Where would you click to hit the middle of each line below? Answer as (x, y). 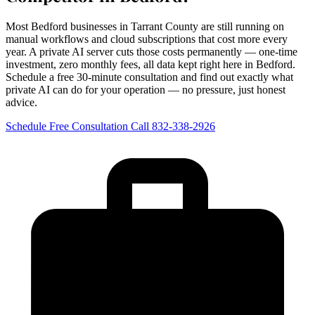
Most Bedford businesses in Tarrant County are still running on (145, 26)
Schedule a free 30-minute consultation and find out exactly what (149, 77)
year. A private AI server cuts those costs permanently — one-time (152, 51)
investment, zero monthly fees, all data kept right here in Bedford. (150, 64)
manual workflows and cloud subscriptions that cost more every (147, 39)
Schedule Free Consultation (68, 126)
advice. (21, 102)
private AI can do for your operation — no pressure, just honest (146, 89)
